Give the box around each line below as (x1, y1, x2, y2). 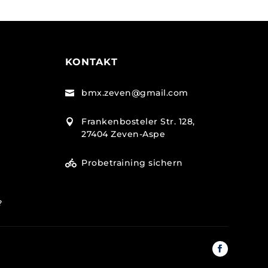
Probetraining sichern (81, 157, 183, 168)
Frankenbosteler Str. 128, (81, 115, 195, 127)
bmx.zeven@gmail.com (81, 87, 188, 98)
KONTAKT (65, 56, 118, 68)
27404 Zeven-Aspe (81, 128, 166, 139)
